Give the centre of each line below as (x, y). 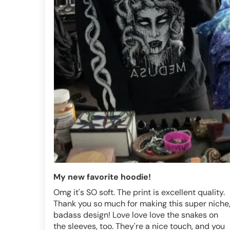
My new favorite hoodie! (102, 177)
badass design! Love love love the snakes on (136, 215)
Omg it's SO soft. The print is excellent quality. (139, 193)
